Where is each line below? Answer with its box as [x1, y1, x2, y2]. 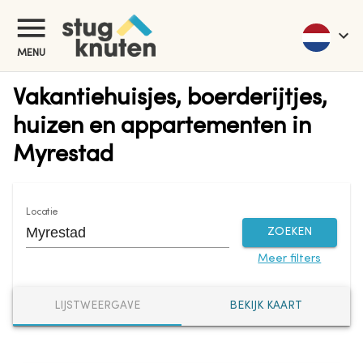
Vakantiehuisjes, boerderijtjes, [13, 87, 327, 110]
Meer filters [258, 253, 322, 264]
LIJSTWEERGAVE [54, 301, 140, 312]
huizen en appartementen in [13, 115, 311, 139]
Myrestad [13, 143, 113, 167]
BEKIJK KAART [229, 301, 302, 312]
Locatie [26, 207, 58, 217]
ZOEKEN [267, 226, 312, 237]
